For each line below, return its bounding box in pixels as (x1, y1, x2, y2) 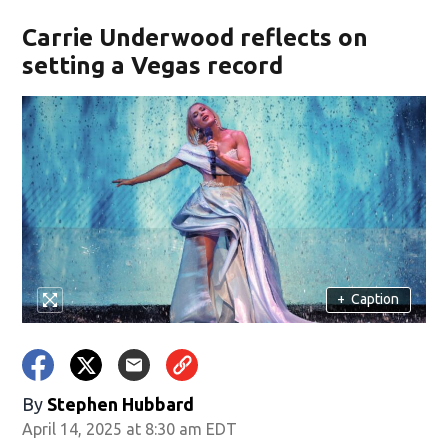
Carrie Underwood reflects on (22, 24, 369, 51)
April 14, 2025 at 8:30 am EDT (22, 419, 238, 438)
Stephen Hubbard (47, 393, 195, 414)
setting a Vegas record (22, 52, 284, 79)
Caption (351, 291, 400, 308)
